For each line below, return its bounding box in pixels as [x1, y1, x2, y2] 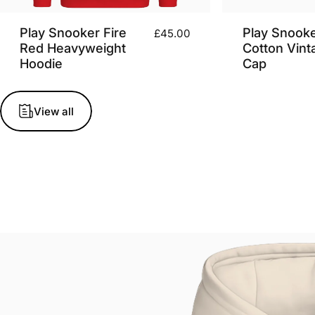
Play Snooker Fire [20, 24, 127, 40]
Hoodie [20, 55, 63, 71]
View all [34, 104, 74, 118]
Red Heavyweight [20, 39, 127, 56]
